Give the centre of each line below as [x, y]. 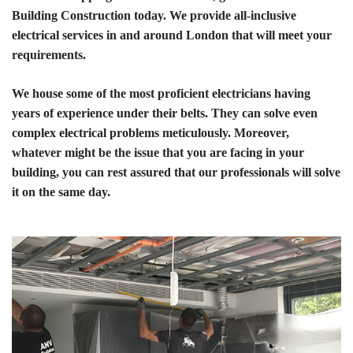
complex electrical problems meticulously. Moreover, [150, 133]
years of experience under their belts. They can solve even [165, 113]
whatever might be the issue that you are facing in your [158, 152]
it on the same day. [61, 192]
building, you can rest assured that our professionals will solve [176, 172]
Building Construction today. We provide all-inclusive [154, 15]
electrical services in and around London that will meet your [172, 35]
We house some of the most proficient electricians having [161, 93]
